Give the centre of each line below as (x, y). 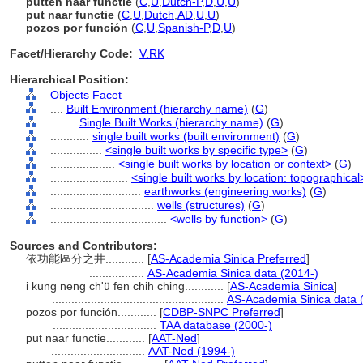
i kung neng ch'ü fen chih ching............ (126, 286)
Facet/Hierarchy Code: (71, 53)
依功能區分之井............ (87, 258)
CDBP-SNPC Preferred (222, 312)
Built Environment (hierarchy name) (157, 109)
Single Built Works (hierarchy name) (171, 122)
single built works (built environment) (186, 136)
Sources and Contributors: (83, 246)
